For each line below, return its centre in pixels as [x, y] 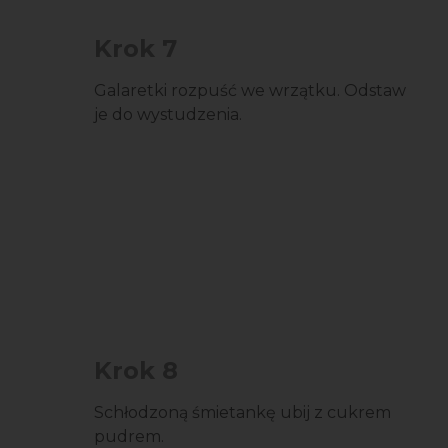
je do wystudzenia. [168, 114]
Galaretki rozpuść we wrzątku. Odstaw [250, 90]
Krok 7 [135, 48]
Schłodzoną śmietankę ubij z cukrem [242, 412]
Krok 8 [136, 370]
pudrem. [129, 436]
